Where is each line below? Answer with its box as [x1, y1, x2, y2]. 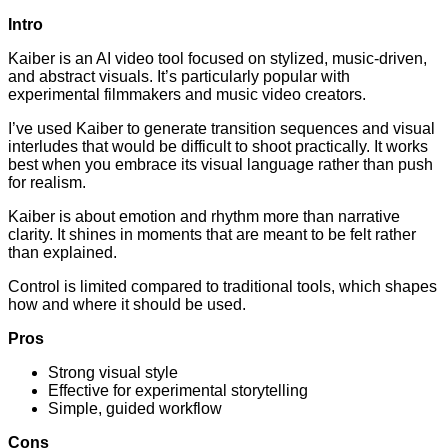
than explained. [8, 244, 117, 262]
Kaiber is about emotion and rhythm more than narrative [8, 208, 400, 226]
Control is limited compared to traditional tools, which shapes [8, 278, 437, 296]
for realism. [8, 174, 86, 192]
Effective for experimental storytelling [48, 382, 308, 400]
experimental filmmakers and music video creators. [8, 86, 366, 104]
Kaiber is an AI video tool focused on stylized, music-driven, [8, 50, 427, 68]
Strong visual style [48, 364, 178, 382]
